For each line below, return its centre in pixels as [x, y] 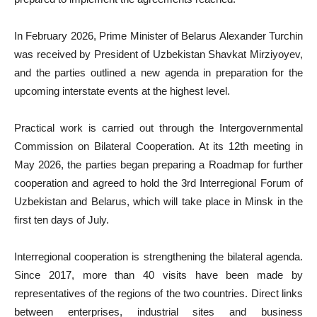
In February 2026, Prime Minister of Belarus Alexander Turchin [158, 36]
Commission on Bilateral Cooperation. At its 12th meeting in [158, 146]
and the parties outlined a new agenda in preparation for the [158, 73]
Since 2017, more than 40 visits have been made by [158, 275]
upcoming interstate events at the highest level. [122, 91]
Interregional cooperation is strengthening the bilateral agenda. [158, 257]
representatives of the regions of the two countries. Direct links [158, 293]
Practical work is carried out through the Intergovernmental [158, 128]
